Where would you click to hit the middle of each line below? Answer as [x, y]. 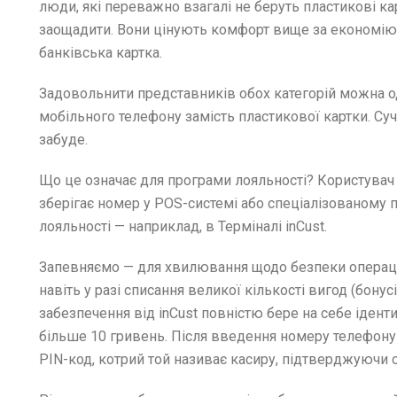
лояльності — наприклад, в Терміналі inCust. [185, 226]
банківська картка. [101, 52]
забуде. [63, 139]
